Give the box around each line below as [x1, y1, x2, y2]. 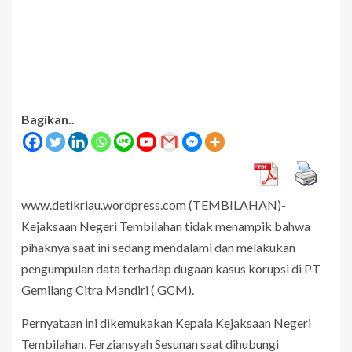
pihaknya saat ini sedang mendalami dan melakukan [21, 239, 295, 255]
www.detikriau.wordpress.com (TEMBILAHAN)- [21, 196, 286, 212]
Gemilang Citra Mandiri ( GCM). [21, 281, 194, 297]
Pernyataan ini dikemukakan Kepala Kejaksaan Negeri [21, 314, 311, 330]
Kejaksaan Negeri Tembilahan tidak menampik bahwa [21, 218, 310, 233]
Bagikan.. [21, 111, 75, 126]
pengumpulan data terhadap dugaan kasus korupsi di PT [21, 260, 321, 276]
